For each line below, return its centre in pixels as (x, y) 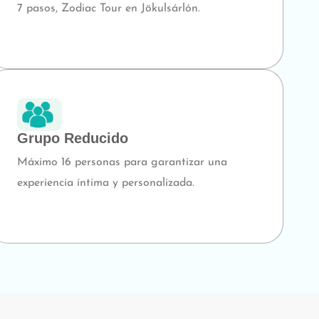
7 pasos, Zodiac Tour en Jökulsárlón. (109, 9)
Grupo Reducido (73, 138)
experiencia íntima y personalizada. (106, 183)
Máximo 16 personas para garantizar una (122, 162)
